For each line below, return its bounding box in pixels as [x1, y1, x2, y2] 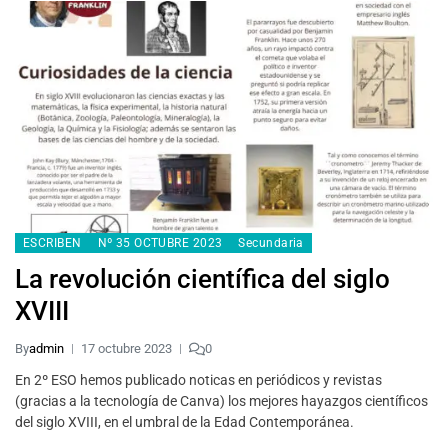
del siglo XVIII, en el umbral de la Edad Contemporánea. [15, 414, 354, 431]
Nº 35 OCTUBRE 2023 [97, 236, 223, 251]
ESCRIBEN [23, 236, 82, 251]
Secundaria [238, 236, 304, 251]
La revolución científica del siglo [15, 264, 390, 295]
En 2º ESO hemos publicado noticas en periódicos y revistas [15, 372, 382, 389]
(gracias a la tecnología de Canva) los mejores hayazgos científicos [15, 393, 428, 410]
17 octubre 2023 [81, 341, 172, 357]
